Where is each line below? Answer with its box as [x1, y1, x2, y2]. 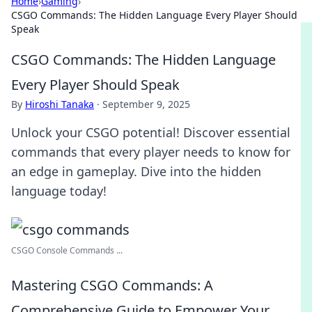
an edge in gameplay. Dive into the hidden [11, 163, 261, 180]
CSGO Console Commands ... [11, 244, 123, 256]
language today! [11, 182, 107, 199]
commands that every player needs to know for [11, 143, 290, 160]
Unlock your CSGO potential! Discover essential [11, 124, 290, 141]
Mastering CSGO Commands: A [11, 276, 213, 295]
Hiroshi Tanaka [25, 97, 94, 111]
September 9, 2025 [102, 97, 190, 111]
